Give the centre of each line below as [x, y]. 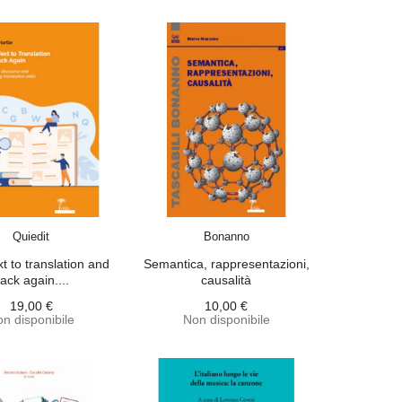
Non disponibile [226, 319]
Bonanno [226, 236]
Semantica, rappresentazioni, [226, 264]
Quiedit [31, 236]
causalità [227, 280]
